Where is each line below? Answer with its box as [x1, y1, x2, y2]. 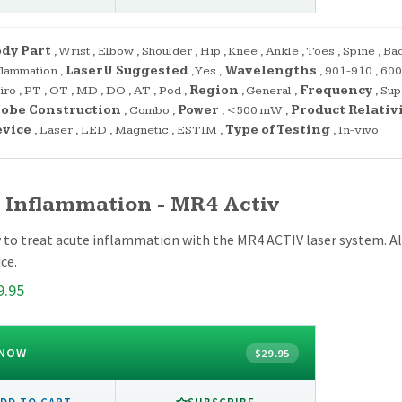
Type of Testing [225, 123, 330, 138]
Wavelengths [224, 64, 317, 79]
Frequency [300, 83, 372, 99]
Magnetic [115, 123, 169, 138]
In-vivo [338, 123, 379, 138]
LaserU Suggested [66, 64, 188, 79]
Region [189, 83, 239, 99]
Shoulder [142, 44, 192, 59]
